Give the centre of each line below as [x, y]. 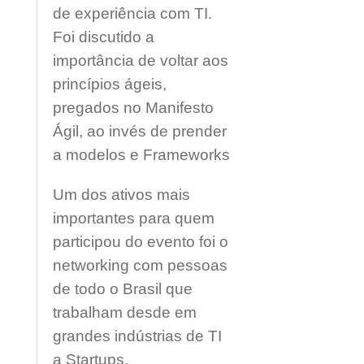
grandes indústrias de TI [137, 336]
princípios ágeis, [110, 84]
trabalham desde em [125, 312]
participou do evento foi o [141, 242]
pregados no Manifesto [133, 108]
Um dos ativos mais [121, 195]
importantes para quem [134, 218]
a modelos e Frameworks [141, 155]
